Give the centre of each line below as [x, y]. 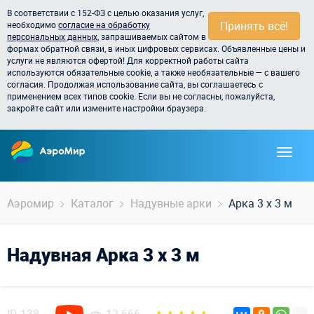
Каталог [92, 203]
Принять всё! [254, 26]
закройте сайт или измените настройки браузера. [107, 108]
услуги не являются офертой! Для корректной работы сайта [128, 60]
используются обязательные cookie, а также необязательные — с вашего [153, 72]
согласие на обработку [104, 25]
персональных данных [52, 36]
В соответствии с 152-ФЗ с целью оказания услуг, [105, 13]
